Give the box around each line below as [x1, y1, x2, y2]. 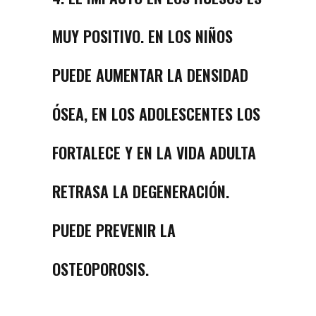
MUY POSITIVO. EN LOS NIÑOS [52, 25, 233, 48]
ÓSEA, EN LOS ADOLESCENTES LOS [52, 102, 260, 126]
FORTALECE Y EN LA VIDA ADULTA [52, 141, 256, 164]
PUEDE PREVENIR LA [52, 219, 176, 242]
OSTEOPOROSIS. [52, 257, 149, 281]
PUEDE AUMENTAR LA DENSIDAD [52, 63, 248, 87]
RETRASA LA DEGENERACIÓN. [52, 180, 229, 203]
